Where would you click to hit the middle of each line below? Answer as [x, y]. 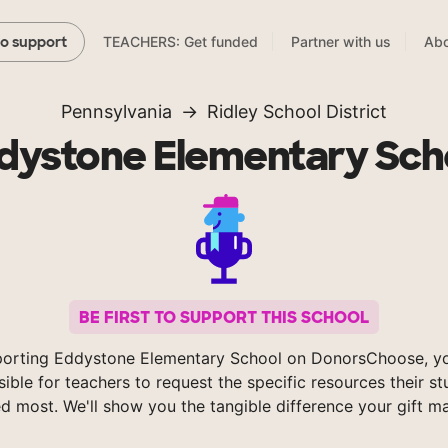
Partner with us [341, 42]
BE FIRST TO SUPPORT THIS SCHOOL [224, 317]
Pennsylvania [116, 112]
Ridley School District [297, 112]
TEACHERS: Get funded [180, 42]
